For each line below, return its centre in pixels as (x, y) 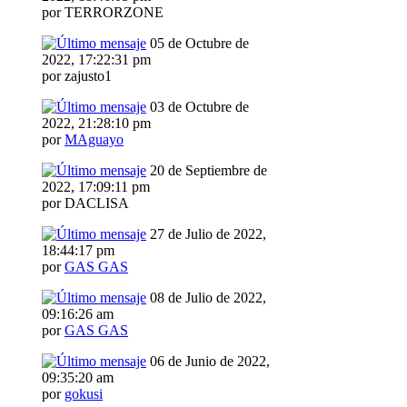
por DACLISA (85, 203)
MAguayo (94, 140)
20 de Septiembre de (207, 171)
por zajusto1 (77, 76)
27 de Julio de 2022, (206, 234)
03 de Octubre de (198, 107)
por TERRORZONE (103, 13)
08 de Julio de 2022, (206, 298)
